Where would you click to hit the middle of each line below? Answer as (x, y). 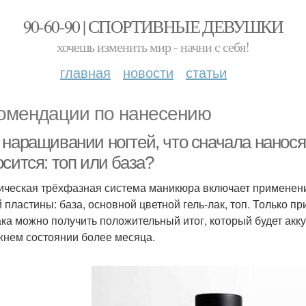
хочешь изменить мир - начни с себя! (153, 47)
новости (148, 72)
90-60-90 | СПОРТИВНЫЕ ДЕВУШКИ (153, 26)
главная (85, 72)
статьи (206, 72)
